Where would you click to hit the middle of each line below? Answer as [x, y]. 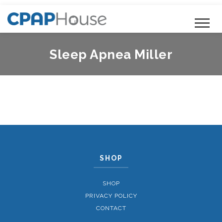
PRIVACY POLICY [111, 195]
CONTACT [111, 208]
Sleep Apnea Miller [111, 54]
